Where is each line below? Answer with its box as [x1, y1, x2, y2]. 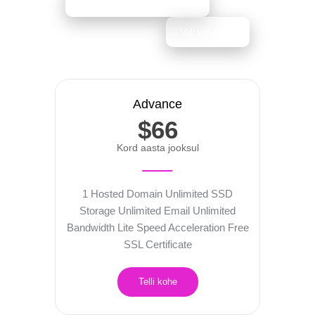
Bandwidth [66, 221, 115, 234]
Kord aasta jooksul [116, 142, 199, 154]
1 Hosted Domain [82, 188, 165, 200]
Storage [79, 205, 118, 217]
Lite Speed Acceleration [114, 221, 225, 234]
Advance [133, 96, 182, 111]
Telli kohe [138, 276, 177, 288]
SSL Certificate [123, 238, 192, 251]
